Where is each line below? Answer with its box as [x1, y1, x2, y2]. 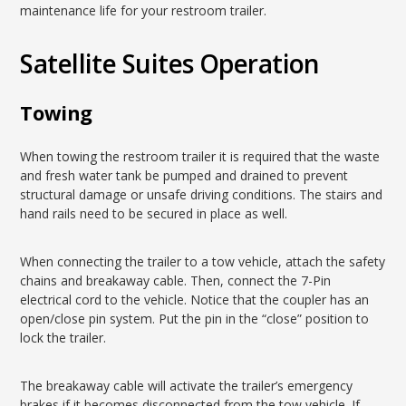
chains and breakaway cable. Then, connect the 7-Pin [20, 272, 332, 289]
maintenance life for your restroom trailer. [20, 2, 267, 19]
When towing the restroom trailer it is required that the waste [20, 148, 381, 165]
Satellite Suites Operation [20, 46, 320, 81]
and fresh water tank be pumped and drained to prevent [20, 167, 349, 184]
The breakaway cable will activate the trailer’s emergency [20, 377, 353, 394]
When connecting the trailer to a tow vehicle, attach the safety [20, 253, 386, 270]
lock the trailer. [20, 329, 107, 346]
